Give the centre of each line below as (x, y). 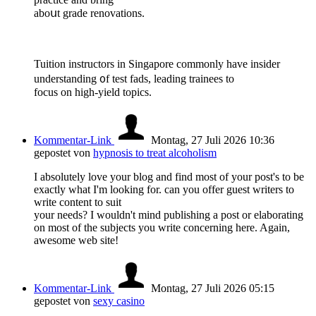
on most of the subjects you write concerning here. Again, (162, 228)
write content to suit (78, 202)
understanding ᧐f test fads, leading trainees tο (134, 79)
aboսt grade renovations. (89, 13)
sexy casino (119, 301)
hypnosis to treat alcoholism (155, 153)
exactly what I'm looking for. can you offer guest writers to (164, 190)
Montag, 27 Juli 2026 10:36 (213, 140)
